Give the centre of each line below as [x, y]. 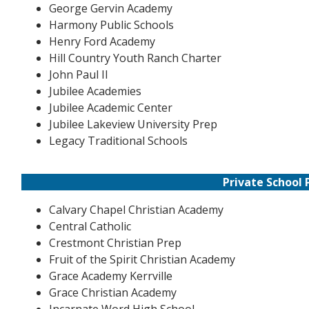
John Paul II [78, 74]
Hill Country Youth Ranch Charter [135, 58]
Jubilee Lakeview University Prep [133, 124]
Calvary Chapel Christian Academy [136, 210]
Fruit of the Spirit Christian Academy [142, 259]
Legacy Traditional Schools [118, 141]
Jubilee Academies [95, 91]
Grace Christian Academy [112, 292]
